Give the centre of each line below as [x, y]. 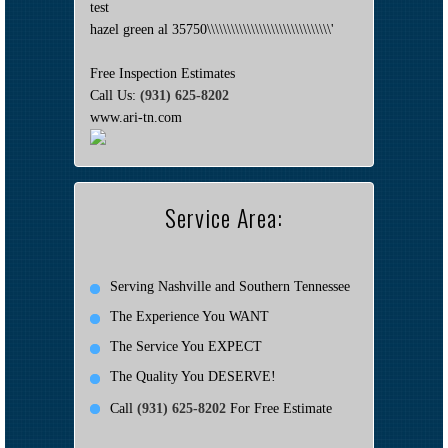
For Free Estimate [279, 408]
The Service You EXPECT [186, 346]
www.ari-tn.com [136, 117]
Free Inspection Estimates [162, 73]
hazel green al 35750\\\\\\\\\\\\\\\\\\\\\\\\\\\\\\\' [212, 29]
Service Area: [224, 216]
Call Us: [115, 95]
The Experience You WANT [189, 316]
